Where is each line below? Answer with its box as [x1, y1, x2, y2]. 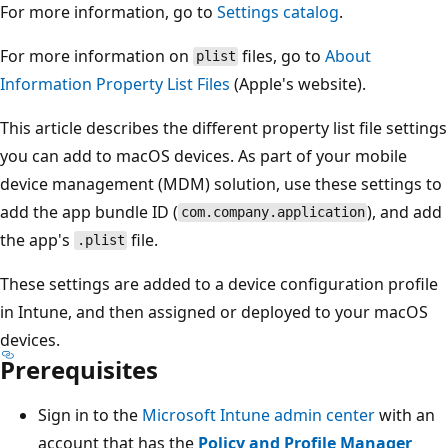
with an [375, 403, 435, 426]
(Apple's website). [230, 72, 366, 95]
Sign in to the [38, 403, 142, 426]
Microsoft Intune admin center [142, 403, 375, 426]
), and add [367, 200, 443, 223]
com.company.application [180, 204, 365, 221]
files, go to [238, 44, 326, 67]
